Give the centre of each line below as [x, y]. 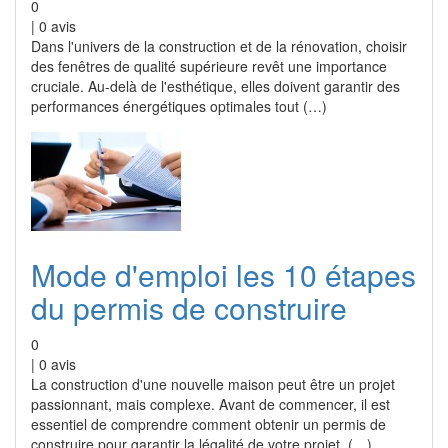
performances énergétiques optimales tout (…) [179, 106]
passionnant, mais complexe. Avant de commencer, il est [210, 404]
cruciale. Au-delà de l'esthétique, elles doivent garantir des [215, 86]
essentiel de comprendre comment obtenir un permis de [208, 424]
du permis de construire [189, 307]
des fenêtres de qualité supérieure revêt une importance [209, 66]
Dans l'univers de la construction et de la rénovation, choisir [219, 46]
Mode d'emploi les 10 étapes [223, 274]
